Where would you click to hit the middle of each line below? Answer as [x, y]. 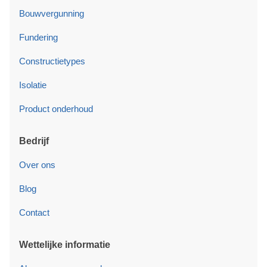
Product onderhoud [56, 108]
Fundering [38, 37]
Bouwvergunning [52, 13]
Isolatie [33, 85]
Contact [34, 212]
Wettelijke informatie [65, 244]
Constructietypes [52, 61]
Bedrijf [34, 141]
